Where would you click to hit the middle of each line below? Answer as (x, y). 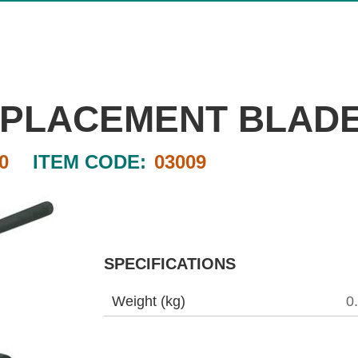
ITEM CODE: (89, 162)
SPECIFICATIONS (170, 264)
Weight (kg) (149, 301)
